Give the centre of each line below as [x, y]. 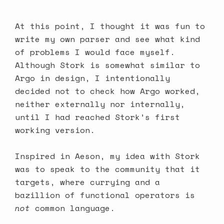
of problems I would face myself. [95, 52]
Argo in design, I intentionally [92, 78]
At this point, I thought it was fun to [110, 26]
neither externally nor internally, [100, 104]
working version [52, 130]
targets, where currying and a [87, 182]
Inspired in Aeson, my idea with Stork [107, 156]
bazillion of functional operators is [105, 195]
